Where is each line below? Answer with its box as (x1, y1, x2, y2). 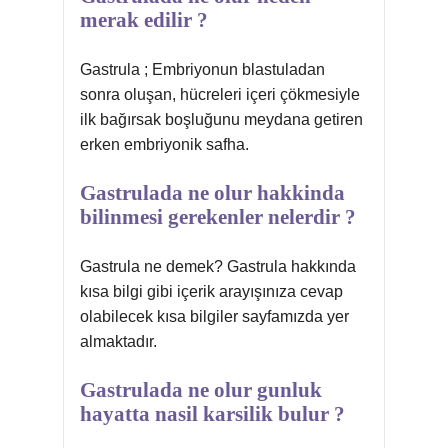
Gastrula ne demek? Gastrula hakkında (80, 258, 356, 275)
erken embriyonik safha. (80, 136, 249, 153)
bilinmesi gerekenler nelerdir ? (80, 205, 356, 229)
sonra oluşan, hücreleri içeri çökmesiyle (80, 86, 360, 103)
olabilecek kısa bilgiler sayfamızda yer (80, 308, 349, 325)
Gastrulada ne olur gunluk (80, 378, 322, 402)
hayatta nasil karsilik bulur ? (80, 402, 345, 426)
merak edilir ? (80, 8, 208, 32)
